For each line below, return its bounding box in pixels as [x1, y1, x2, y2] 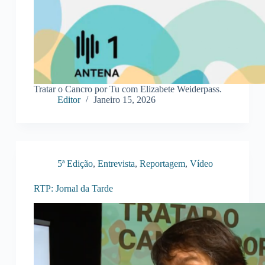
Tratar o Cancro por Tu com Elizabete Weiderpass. [33, 84, 222, 95]
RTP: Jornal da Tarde [33, 183, 113, 194]
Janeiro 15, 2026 [93, 95, 156, 105]
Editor [57, 95, 80, 105]
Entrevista [97, 159, 135, 169]
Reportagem [139, 159, 185, 169]
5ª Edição [57, 159, 93, 169]
